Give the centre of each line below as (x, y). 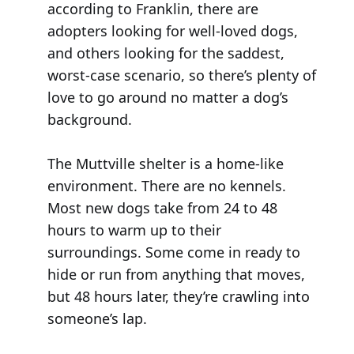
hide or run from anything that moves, (176, 275)
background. (89, 120)
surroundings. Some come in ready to (173, 252)
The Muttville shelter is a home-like (165, 164)
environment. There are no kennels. (166, 186)
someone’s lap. (97, 319)
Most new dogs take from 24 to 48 (162, 208)
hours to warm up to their (134, 230)
